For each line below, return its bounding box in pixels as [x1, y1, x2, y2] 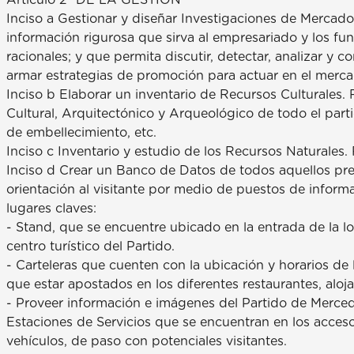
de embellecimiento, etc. [6, 126, 156, 139]
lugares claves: [6, 201, 96, 215]
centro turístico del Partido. [6, 239, 175, 253]
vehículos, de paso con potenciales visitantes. [6, 334, 287, 348]
